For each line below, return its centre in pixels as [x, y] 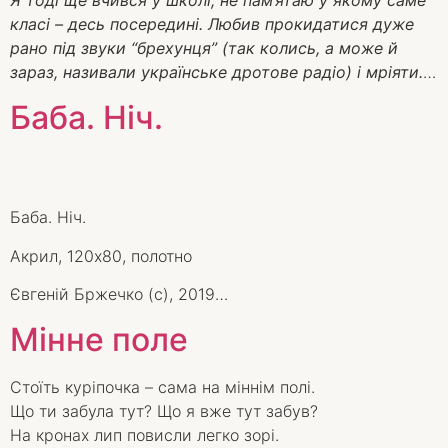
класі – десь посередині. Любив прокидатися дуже [212, 24]
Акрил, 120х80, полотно [101, 255]
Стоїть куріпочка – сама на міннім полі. [162, 386]
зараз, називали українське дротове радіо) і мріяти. [216, 72]
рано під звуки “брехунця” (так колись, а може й [204, 48]
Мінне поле [99, 339]
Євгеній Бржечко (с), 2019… [119, 294]
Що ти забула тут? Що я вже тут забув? [164, 410]
